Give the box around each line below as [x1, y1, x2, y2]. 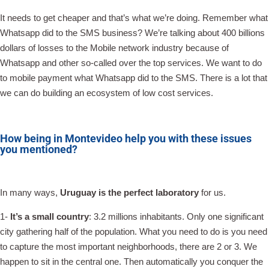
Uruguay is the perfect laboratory [60, 187, 201, 198]
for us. [201, 187, 226, 198]
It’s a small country [10, 211, 89, 222]
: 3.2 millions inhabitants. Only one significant [89, 211, 264, 222]
